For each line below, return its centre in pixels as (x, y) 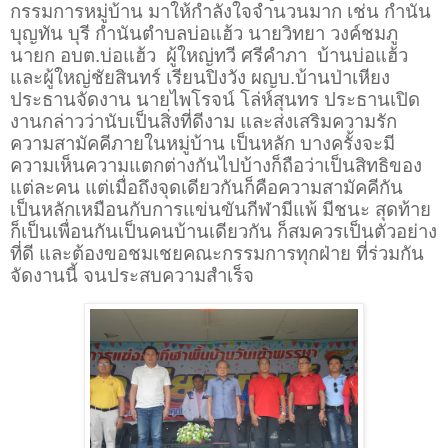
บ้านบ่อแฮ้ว (362, 56)
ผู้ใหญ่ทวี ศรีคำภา (236, 56)
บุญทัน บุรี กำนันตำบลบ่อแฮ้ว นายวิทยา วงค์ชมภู (204, 34)
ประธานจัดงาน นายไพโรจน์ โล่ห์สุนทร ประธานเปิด (215, 100)
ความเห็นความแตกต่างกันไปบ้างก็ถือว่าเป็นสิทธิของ (216, 166)
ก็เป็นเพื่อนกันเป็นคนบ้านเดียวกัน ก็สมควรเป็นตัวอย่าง (223, 232)
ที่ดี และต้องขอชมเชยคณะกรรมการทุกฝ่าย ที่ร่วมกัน (217, 254)
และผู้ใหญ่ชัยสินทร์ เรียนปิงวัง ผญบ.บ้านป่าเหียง (200, 78)
